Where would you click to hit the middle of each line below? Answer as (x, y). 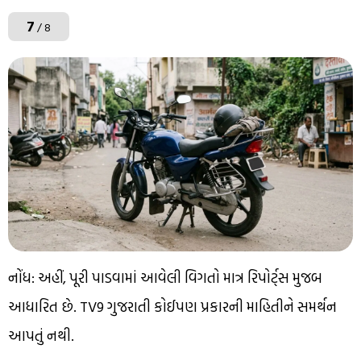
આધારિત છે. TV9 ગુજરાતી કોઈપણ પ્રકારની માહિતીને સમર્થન (172, 307)
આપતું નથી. (41, 336)
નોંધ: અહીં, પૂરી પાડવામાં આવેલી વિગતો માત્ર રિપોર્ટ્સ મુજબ (165, 278)
